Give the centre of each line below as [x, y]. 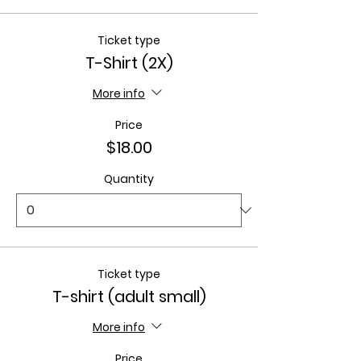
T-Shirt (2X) [129, 63]
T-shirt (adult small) [129, 297]
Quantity [129, 179]
